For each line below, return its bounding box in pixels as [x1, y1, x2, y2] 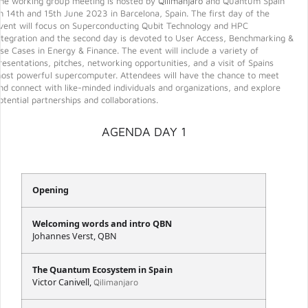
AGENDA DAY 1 [101, 124, 186, 140]
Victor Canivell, [32, 276, 93, 289]
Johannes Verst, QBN [32, 230, 117, 243]
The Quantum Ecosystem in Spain [32, 264, 173, 276]
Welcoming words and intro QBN [32, 218, 172, 230]
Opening [32, 184, 69, 197]
